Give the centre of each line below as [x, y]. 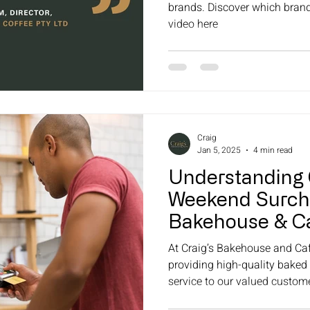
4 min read [273, 151]
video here [193, 24]
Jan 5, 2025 [219, 151]
